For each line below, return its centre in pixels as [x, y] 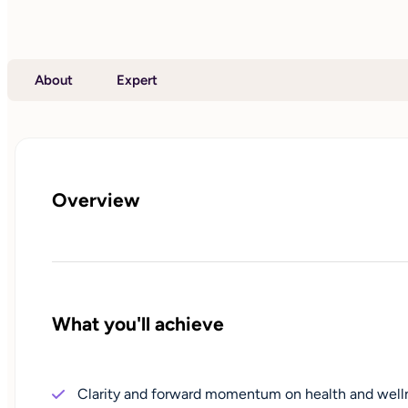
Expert [137, 80]
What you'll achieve [138, 324]
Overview [96, 200]
